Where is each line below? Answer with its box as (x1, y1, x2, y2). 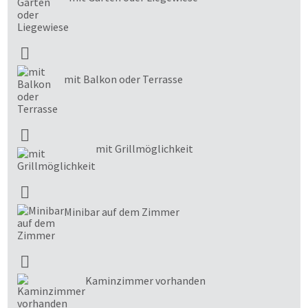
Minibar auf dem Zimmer (64, 204, 179, 219)
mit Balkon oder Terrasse (64, 71, 183, 86)
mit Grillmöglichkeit (96, 141, 193, 155)
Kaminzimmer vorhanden (85, 273, 206, 287)
